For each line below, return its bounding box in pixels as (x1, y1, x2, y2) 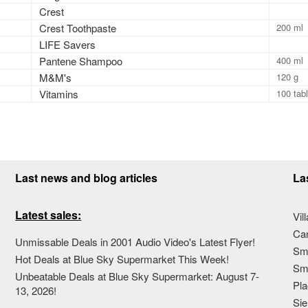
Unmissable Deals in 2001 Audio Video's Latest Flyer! (15, 234, 256, 249)
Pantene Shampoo (39, 53, 123, 68)
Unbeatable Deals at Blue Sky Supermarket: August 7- (15, 268, 260, 283)
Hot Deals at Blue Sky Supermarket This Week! (15, 251, 230, 266)
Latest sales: (15, 206, 82, 223)
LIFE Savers (39, 36, 96, 52)
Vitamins (39, 86, 79, 101)
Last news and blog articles (15, 169, 158, 186)
